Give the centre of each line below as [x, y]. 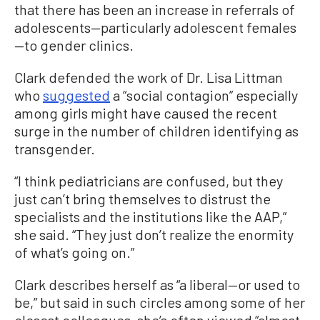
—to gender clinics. [74, 45]
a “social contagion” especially [204, 95]
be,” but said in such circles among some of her [160, 302]
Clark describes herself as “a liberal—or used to [157, 285]
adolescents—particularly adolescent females [155, 27]
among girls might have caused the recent [146, 113]
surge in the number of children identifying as [156, 131]
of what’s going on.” [74, 252]
